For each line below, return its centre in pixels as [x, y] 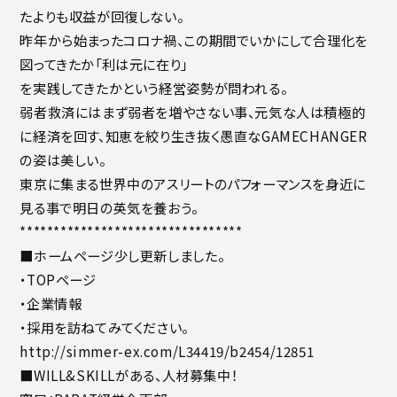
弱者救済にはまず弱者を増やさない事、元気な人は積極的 [193, 111]
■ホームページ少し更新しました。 [122, 255]
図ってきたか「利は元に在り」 [104, 63]
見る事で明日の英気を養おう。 [109, 207]
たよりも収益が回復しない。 [102, 16]
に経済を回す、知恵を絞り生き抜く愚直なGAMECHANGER [194, 135]
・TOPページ [58, 279]
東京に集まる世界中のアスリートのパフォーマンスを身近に [193, 183]
